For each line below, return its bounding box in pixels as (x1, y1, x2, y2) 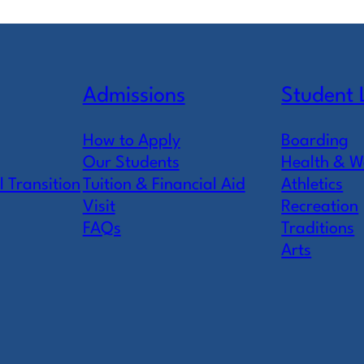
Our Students (82, 154, 180, 171)
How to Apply (82, 132, 180, 149)
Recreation (281, 197, 359, 215)
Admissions (82, 84, 185, 106)
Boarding (281, 132, 349, 149)
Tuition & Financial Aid (82, 175, 245, 193)
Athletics (281, 175, 344, 193)
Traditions (281, 219, 355, 237)
